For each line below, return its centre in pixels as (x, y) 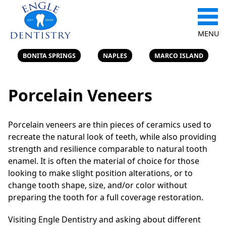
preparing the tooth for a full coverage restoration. (106, 197)
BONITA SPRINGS (49, 55)
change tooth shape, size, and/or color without (98, 185)
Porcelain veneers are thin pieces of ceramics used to (110, 124)
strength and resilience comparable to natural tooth (108, 149)
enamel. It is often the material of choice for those (104, 161)
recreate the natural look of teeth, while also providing (112, 136)
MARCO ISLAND (179, 55)
